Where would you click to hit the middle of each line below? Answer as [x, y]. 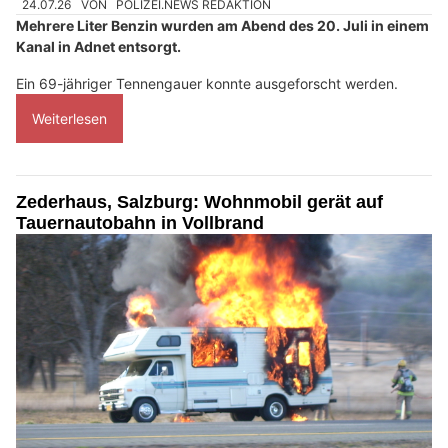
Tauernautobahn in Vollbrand [140, 223]
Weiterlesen [69, 119]
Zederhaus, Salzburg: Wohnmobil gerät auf [199, 202]
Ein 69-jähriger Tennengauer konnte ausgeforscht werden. [207, 84]
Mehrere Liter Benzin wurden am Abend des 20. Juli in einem [222, 26]
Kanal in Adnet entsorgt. [98, 47]
